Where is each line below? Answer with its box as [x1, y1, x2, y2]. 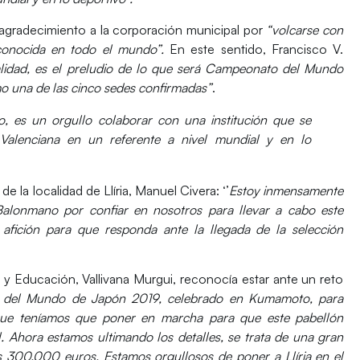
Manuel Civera [134, 182, 216, 198]
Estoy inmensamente [229, 182, 344, 198]
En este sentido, [170, 40, 272, 57]
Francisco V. [271, 40, 344, 57]
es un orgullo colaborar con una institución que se [14, 111, 312, 128]
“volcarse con [262, 21, 344, 38]
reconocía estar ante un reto [180, 271, 344, 288]
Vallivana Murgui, [82, 271, 181, 288]
